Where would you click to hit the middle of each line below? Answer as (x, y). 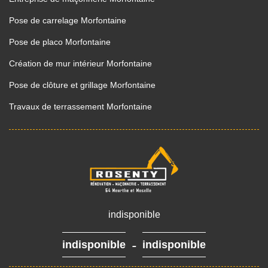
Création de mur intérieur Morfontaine (80, 63)
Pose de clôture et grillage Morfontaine (82, 85)
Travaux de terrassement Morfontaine (80, 106)
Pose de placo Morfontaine (60, 42)
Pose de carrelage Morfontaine (68, 20)
